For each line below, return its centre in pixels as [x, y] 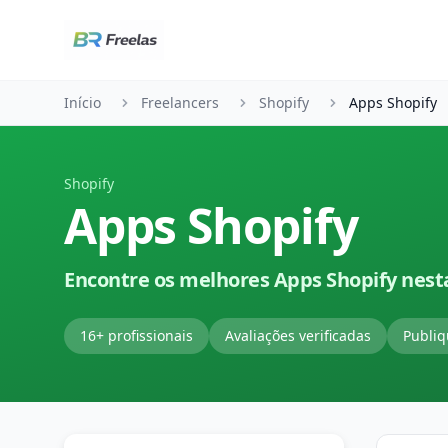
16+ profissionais [136, 335]
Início [82, 102]
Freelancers [180, 102]
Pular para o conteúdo [100, 19]
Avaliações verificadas [298, 335]
